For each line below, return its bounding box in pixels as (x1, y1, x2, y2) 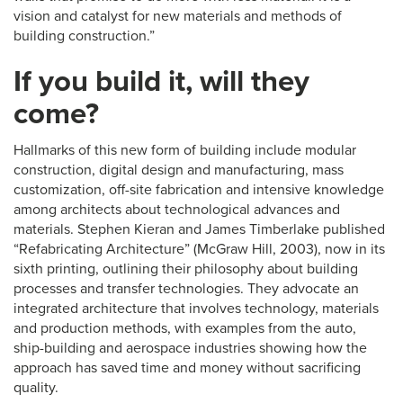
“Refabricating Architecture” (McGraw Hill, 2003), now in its (13, 240, 385, 258)
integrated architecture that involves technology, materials (13, 300, 379, 318)
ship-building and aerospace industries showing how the (13, 339, 367, 357)
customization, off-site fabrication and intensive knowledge (13, 181, 384, 199)
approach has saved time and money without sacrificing (13, 359, 361, 377)
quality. (13, 379, 58, 397)
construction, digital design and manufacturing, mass (13, 161, 344, 179)
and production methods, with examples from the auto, (13, 319, 356, 337)
